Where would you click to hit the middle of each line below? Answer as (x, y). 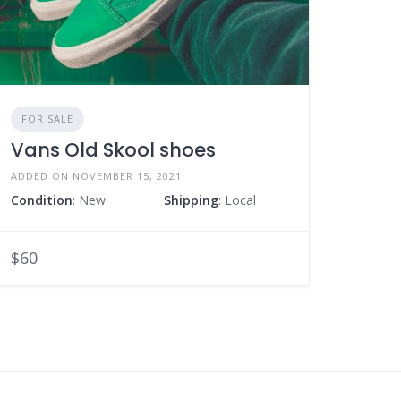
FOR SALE (48, 118)
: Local (237, 200)
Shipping (191, 200)
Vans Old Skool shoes (114, 149)
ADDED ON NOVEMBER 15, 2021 (97, 175)
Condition (42, 200)
